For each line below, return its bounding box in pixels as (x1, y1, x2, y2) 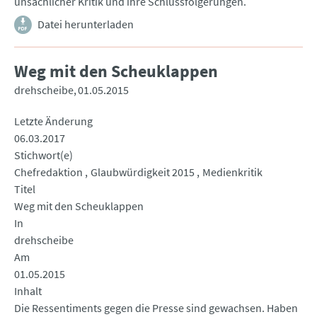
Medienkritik (202, 165, 263, 180)
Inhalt (14, 284, 42, 299)
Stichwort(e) (14, 148, 73, 163)
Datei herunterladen (38, 17, 134, 32)
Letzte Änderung (14, 114, 93, 129)
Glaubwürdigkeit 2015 (91, 165, 195, 180)
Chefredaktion (14, 165, 83, 180)
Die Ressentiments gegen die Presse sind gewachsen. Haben (14, 301, 298, 316)
